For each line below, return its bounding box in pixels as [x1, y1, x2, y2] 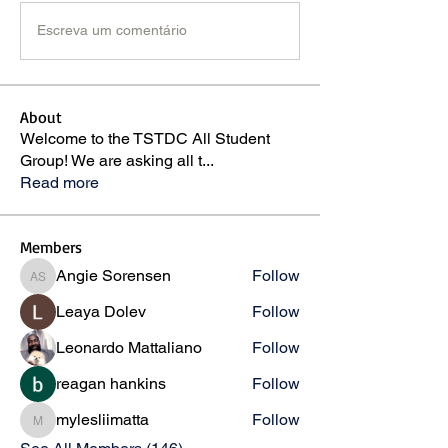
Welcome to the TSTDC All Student [20, 128, 270, 148]
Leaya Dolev [56, 301, 146, 321]
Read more [20, 172, 99, 192]
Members [20, 236, 82, 257]
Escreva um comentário [37, 22, 187, 39]
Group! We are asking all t [20, 150, 202, 170]
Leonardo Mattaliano [56, 337, 202, 357]
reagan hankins [56, 373, 166, 393]
